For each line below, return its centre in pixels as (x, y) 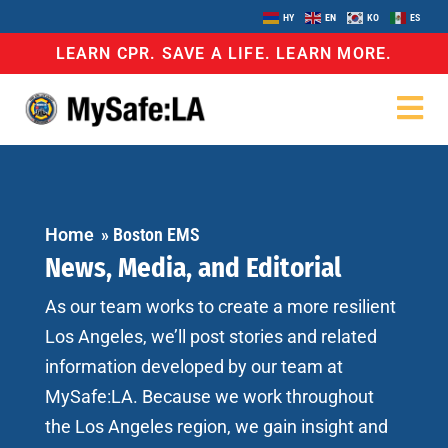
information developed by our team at (194, 366)
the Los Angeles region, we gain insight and (216, 426)
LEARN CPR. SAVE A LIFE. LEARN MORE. (224, 53)
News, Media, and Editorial (193, 267)
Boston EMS (156, 234)
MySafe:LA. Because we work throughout (209, 396)
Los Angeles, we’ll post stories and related (211, 336)
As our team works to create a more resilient (220, 306)
